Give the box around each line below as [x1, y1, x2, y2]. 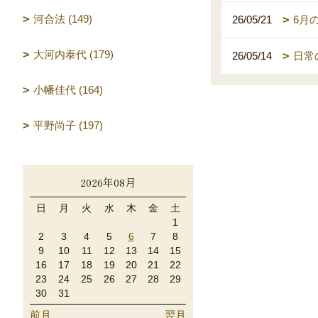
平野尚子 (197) [33, 119, 103, 131]
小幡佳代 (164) [33, 84, 103, 96]
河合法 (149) [33, 13, 92, 25]
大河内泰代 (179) [33, 48, 114, 60]
